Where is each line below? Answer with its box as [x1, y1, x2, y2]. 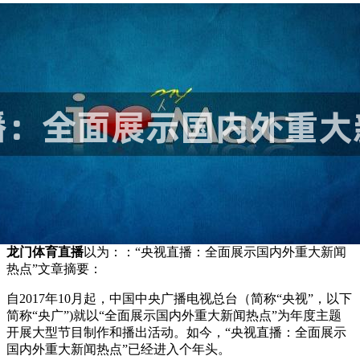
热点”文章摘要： [6, 261, 102, 276]
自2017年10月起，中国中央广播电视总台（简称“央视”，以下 [6, 291, 352, 305]
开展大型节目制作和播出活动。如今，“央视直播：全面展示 [6, 325, 346, 339]
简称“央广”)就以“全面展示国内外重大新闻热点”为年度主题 [6, 308, 342, 322]
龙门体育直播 [6, 244, 84, 259]
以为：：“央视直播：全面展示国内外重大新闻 [84, 244, 346, 259]
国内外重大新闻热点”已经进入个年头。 [6, 342, 231, 356]
